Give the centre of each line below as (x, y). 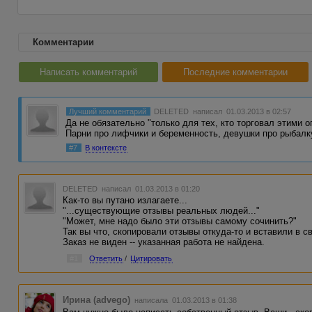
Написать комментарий (88, 72)
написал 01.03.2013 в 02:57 (241, 111)
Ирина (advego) (97, 300)
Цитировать (151, 258)
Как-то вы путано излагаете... (125, 200)
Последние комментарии (235, 72)
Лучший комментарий (108, 111)
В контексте (106, 147)
